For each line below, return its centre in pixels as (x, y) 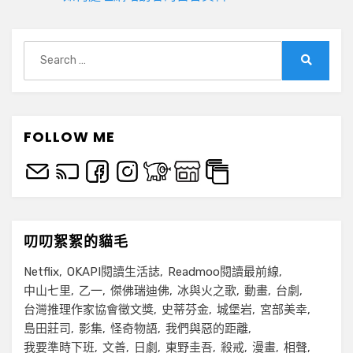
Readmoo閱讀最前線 (223, 271)
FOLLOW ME (69, 136)
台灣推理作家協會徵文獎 (89, 309)
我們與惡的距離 (207, 328)
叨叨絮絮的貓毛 (76, 241)
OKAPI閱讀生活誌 (113, 271)
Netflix (41, 271)
